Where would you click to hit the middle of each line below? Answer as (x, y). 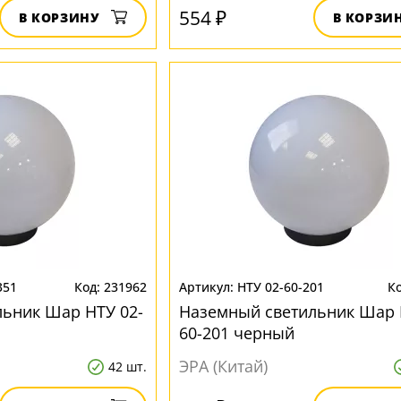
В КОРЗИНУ (59, 17)
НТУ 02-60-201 (280, 287)
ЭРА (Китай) (223, 366)
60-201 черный (236, 333)
